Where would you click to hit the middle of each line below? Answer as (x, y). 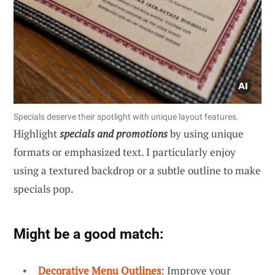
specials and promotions (114, 133)
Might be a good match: (88, 234)
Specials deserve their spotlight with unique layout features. (126, 116)
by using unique (206, 133)
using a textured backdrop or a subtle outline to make (137, 170)
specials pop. (44, 188)
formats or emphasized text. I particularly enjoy (125, 152)
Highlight (37, 133)
